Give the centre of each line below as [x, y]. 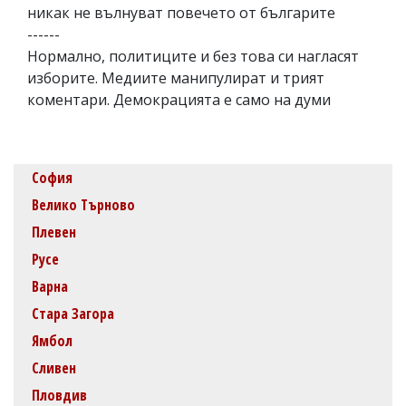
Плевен [54, 232]
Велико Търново [83, 204]
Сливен [54, 367]
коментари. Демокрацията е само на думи [179, 99]
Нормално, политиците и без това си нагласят [193, 56]
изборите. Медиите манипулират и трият [176, 77]
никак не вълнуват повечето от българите [181, 12]
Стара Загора [73, 313]
